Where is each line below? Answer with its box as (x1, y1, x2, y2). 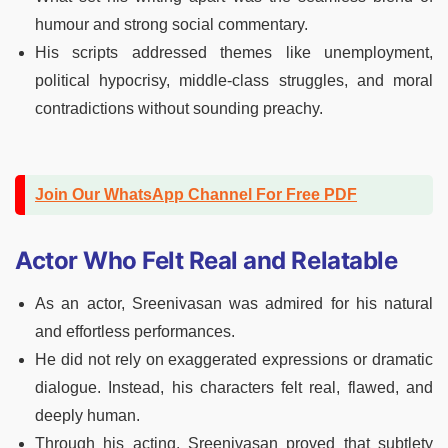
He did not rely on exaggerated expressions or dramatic (35, 351, 433, 369)
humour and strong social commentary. (35, 16, 308, 34)
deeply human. (35, 407, 140, 425)
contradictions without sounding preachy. (35, 100, 323, 118)
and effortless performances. (35, 323, 235, 341)
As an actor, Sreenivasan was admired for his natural (35, 295, 433, 313)
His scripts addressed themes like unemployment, (35, 44, 433, 62)
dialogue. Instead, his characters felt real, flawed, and (35, 379, 433, 397)
